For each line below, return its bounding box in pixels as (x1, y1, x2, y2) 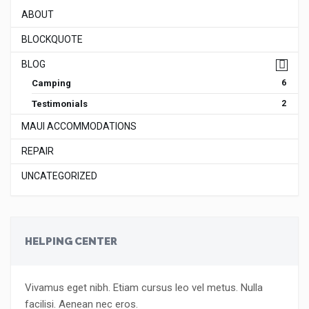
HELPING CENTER (25, 235, 117, 248)
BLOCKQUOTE (21, 34, 83, 45)
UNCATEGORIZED (21, 170, 97, 181)
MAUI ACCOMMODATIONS (21, 121, 137, 132)
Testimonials (32, 99, 88, 109)
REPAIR (21, 146, 54, 157)
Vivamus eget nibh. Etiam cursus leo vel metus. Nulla (25, 281, 263, 294)
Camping (32, 78, 71, 88)
